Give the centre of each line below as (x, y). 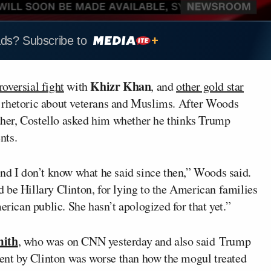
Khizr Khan (121, 86)
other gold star (210, 86)
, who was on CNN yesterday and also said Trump (134, 241)
